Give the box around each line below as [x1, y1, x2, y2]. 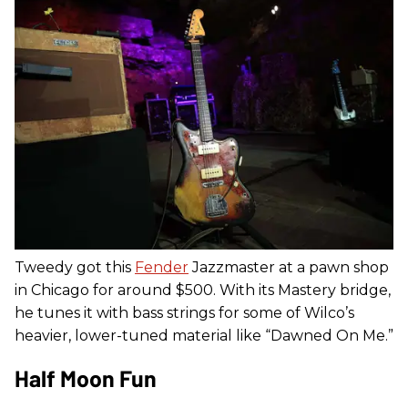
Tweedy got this [15, 259, 135, 277]
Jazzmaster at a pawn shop [189, 259, 389, 277]
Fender [135, 259, 189, 277]
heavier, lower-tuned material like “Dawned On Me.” [15, 327, 393, 345]
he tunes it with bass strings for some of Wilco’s [15, 304, 354, 322]
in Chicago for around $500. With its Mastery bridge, [15, 281, 391, 300]
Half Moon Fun [15, 364, 157, 393]
